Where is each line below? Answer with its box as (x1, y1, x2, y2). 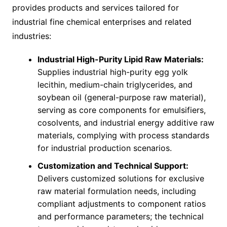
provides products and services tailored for (12, 3, 179, 13)
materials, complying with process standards (37, 130, 209, 140)
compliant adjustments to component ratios (37, 199, 206, 209)
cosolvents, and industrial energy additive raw (37, 118, 214, 128)
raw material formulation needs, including (37, 186, 196, 196)
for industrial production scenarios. (37, 143, 172, 153)
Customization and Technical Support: (37, 161, 188, 171)
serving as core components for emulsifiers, (37, 105, 206, 115)
